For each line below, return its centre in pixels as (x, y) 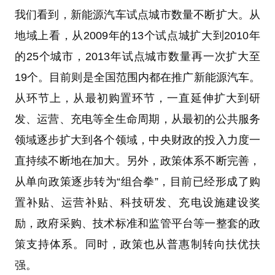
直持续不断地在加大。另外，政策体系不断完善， (137, 161)
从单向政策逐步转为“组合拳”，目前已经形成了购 (137, 182)
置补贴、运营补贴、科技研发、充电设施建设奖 (137, 203)
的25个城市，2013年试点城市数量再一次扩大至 (137, 57)
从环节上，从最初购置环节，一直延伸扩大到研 (137, 99)
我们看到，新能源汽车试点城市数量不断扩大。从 (137, 15)
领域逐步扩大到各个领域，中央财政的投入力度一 (137, 140)
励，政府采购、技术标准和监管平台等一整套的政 (137, 224)
